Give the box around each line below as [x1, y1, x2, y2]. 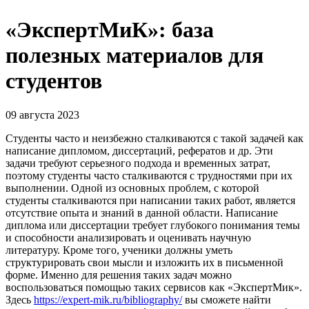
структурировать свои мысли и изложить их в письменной [6, 256, 283, 268]
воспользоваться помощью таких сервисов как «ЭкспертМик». [6, 281, 302, 293]
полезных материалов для [6, 43, 263, 68]
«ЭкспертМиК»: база [6, 17, 214, 43]
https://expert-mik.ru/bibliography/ [34, 293, 182, 306]
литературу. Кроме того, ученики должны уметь [6, 243, 232, 256]
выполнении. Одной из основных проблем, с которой [6, 181, 259, 194]
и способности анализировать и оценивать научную [6, 231, 251, 243]
